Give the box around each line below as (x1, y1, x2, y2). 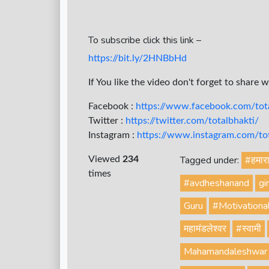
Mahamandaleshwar (184, 245, 268, 259)
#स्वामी (236, 222, 262, 236)
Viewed (88, 154, 122, 165)
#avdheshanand (184, 177, 250, 190)
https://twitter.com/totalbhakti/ (125, 116, 259, 126)
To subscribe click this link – (88, 34, 201, 47)
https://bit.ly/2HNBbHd (88, 53, 187, 64)
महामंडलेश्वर (184, 222, 227, 236)
